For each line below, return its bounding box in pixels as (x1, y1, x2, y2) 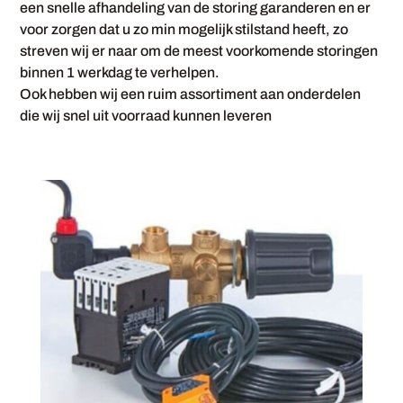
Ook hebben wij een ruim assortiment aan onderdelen (20, 86, 362, 102)
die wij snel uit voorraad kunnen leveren (20, 108, 273, 123)
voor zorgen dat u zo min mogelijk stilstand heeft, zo (20, 22, 349, 37)
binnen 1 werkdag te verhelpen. (20, 65, 220, 80)
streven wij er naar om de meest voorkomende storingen (20, 43, 379, 58)
